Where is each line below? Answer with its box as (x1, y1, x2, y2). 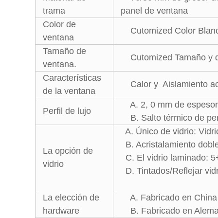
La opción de (43, 146, 93, 156)
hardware (43, 206, 79, 216)
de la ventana (43, 86, 95, 96)
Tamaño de (43, 46, 86, 56)
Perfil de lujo (43, 106, 91, 116)
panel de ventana (121, 6, 188, 16)
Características (43, 73, 101, 83)
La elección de (43, 193, 99, 202)
